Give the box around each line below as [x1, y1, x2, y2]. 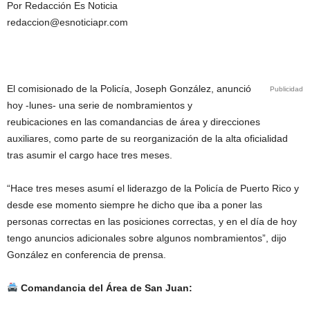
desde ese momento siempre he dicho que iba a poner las [7, 199, 262, 210]
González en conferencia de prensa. [7, 249, 166, 260]
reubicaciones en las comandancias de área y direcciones [7, 116, 260, 127]
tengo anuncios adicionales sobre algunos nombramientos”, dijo [7, 232, 286, 244]
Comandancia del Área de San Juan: [17, 282, 192, 293]
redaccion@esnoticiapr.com [7, 17, 128, 28]
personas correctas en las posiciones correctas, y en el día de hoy [7, 216, 297, 227]
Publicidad [270, 85, 303, 93]
